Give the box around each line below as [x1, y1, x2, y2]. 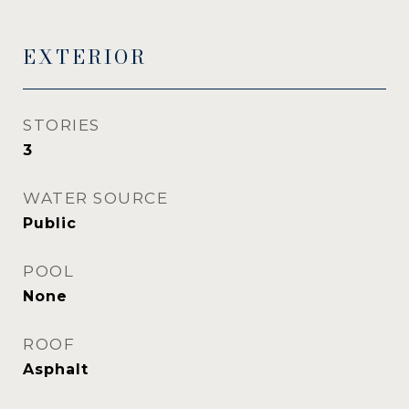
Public [23, 215, 77, 232]
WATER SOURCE [23, 189, 168, 207]
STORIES [23, 116, 100, 134]
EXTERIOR [23, 42, 147, 71]
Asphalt [23, 361, 89, 378]
